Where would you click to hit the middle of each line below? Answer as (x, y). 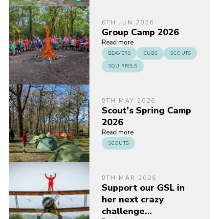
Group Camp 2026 (140, 33)
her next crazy (132, 200)
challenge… (127, 211)
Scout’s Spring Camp (146, 111)
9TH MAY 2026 (129, 101)
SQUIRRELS (122, 66)
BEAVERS (119, 54)
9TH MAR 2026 (129, 178)
